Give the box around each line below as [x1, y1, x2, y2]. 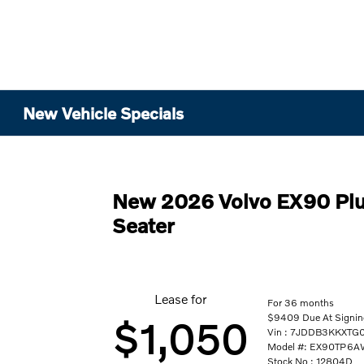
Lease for [154, 291, 206, 306]
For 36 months [267, 296, 335, 309]
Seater [112, 213, 175, 237]
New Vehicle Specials [23, 103, 184, 123]
